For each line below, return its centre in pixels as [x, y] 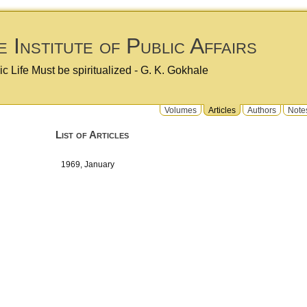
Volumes [181, 110]
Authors [262, 110]
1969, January [92, 164]
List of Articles [92, 135]
